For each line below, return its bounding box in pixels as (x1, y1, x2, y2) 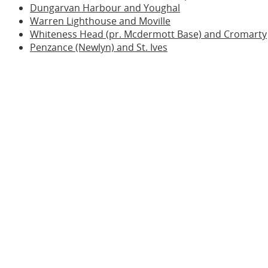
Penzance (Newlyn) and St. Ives (30, 41, 167, 54)
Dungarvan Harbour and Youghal (30, 1, 180, 14)
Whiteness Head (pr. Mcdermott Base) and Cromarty (30, 28, 267, 41)
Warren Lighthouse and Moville (30, 14, 170, 28)
